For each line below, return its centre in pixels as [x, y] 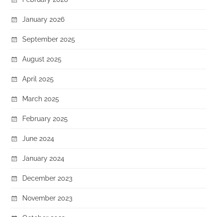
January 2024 [44, 158]
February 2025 [45, 118]
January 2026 [44, 19]
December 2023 [47, 178]
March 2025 [41, 98]
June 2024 [39, 138]
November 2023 [47, 198]
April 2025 [38, 78]
